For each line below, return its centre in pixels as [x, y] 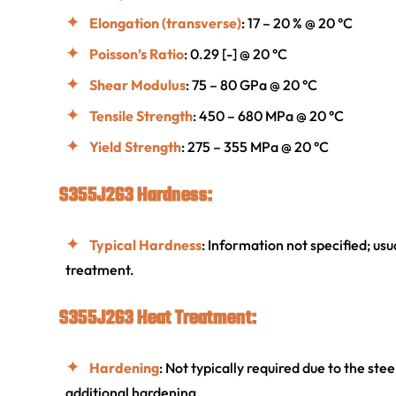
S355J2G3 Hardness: [136, 196]
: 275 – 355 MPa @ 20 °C [255, 147]
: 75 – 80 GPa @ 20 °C [251, 85]
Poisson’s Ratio [137, 54]
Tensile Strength [141, 116]
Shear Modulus [137, 85]
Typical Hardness [145, 245]
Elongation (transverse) [165, 23]
